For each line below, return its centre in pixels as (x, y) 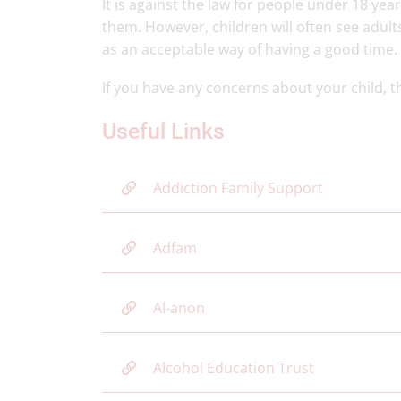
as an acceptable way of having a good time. (250, 49)
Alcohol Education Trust (234, 368)
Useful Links (163, 131)
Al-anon (179, 308)
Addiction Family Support (238, 188)
